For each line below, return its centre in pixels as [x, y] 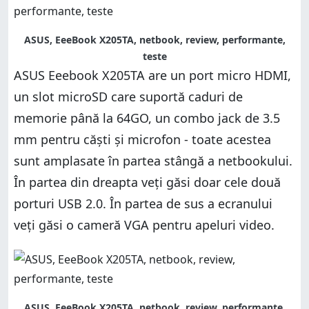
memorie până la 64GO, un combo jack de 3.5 [147, 118]
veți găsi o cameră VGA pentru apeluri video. [144, 225]
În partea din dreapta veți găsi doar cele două [147, 182]
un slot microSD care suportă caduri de [128, 96]
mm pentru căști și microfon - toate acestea [142, 139]
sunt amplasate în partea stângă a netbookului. [153, 160]
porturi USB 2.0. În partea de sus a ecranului [143, 203]
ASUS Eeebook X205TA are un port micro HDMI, [152, 75]
